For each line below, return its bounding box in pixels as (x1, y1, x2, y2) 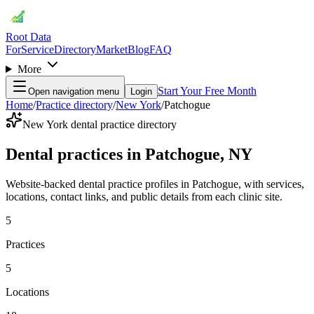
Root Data (6, 31, 51, 43)
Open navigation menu (28, 86, 119, 97)
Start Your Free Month (158, 85, 257, 97)
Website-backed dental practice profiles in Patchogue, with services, (6, 177, 304, 190)
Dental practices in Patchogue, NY (6, 144, 252, 163)
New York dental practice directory (22, 118, 177, 130)
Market (96, 43, 128, 55)
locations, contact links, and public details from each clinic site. (6, 190, 282, 203)
